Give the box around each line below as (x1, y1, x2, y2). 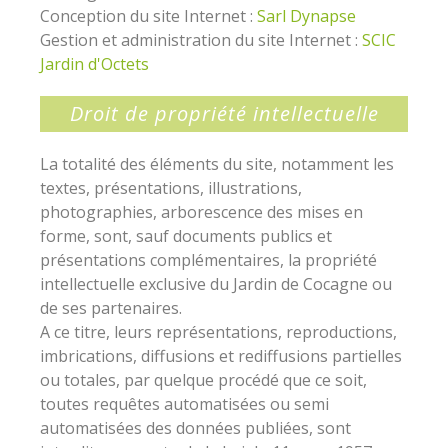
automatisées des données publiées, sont (40, 417, 351, 439)
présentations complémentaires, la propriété (40, 249, 377, 271)
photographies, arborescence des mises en (40, 201, 363, 223)
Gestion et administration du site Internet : (40, 29, 362, 51)
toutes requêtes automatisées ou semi (40, 393, 329, 415)
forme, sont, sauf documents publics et (40, 225, 332, 247)
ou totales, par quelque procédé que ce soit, (40, 369, 367, 391)
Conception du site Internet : (40, 5, 257, 27)
